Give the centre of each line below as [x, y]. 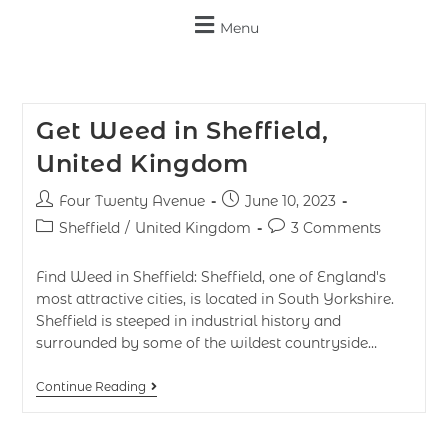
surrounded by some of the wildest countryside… [206, 343]
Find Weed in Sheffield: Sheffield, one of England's [210, 277]
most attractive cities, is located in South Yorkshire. [214, 299]
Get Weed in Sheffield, [182, 130]
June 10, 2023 [290, 201]
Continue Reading [90, 386]
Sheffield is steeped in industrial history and [188, 321]
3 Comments [335, 228]
